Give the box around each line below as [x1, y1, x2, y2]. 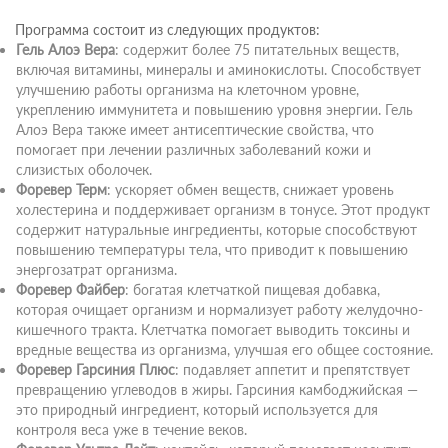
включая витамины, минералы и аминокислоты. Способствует [16, 61, 421, 78]
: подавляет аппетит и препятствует [175, 361, 410, 378]
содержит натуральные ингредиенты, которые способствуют [16, 221, 417, 238]
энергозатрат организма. [16, 261, 177, 278]
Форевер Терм [16, 181, 107, 198]
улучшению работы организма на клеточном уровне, [16, 81, 359, 98]
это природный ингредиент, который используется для [16, 401, 378, 418]
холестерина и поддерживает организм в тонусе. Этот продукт [16, 201, 430, 218]
